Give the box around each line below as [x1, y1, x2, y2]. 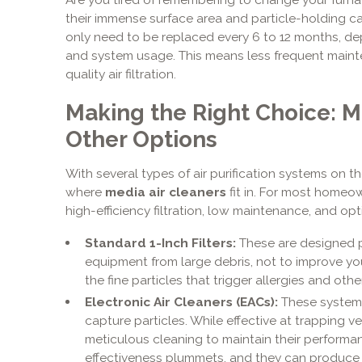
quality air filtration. [65, 65, 176, 82]
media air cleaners [104, 184, 226, 200]
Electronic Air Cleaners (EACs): [84, 293, 278, 309]
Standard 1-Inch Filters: [84, 235, 236, 251]
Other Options [65, 126, 217, 153]
